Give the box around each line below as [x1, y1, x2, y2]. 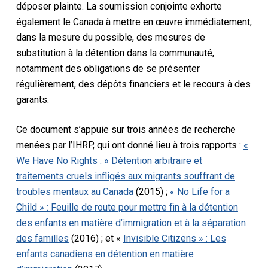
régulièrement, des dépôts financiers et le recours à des [16, 78, 251, 90]
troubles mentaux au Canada [16, 185, 133, 197]
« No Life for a [169, 185, 230, 197]
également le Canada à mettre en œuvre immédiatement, [16, 16, 252, 28]
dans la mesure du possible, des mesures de [16, 31, 205, 43]
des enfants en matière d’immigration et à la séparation [16, 217, 246, 229]
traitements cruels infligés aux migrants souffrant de [16, 170, 235, 182]
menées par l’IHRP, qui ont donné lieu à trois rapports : [16, 139, 243, 151]
